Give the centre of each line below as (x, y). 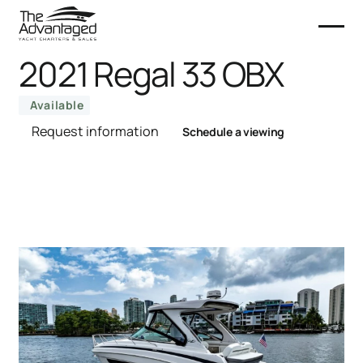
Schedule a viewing (234, 132)
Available (57, 105)
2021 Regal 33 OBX (151, 74)
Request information (96, 131)
